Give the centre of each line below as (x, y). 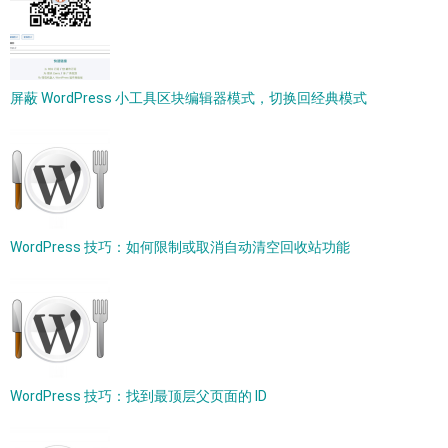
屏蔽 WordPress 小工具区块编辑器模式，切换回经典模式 (188, 98)
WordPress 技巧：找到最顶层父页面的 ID (138, 396)
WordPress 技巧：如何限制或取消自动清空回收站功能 (180, 247)
